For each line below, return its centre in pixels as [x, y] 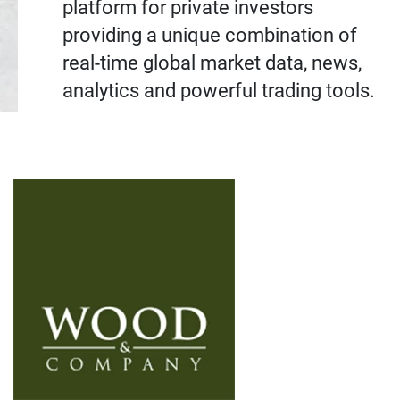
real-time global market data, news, [212, 63]
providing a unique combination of [210, 35]
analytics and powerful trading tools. [221, 91]
